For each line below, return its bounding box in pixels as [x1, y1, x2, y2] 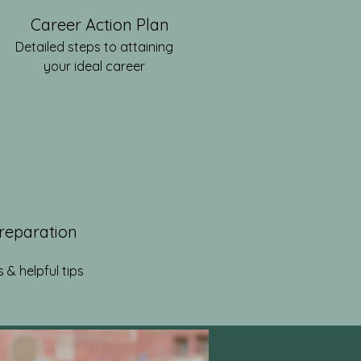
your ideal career [44, 58, 145, 74]
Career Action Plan [31, 15, 169, 35]
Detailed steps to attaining [15, 39, 173, 55]
